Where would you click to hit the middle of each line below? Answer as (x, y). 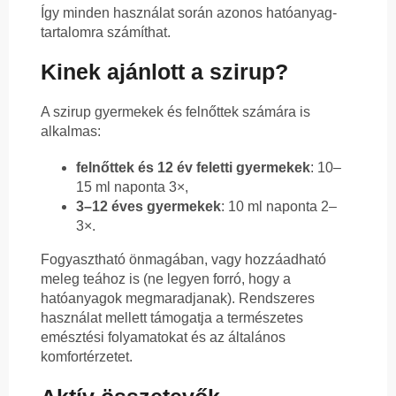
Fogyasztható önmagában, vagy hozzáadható (183, 260)
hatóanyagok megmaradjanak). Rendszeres (178, 299)
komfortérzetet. (87, 357)
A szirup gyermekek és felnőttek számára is (175, 112)
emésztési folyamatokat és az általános (163, 338)
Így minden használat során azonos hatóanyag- (189, 12)
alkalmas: (71, 132)
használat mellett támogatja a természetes (172, 318)
